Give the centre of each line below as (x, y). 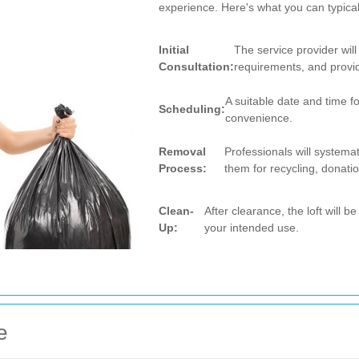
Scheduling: (192, 109)
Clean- (176, 211)
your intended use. (252, 228)
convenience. (259, 117)
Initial (174, 50)
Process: (183, 168)
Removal (182, 151)
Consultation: (196, 67)
